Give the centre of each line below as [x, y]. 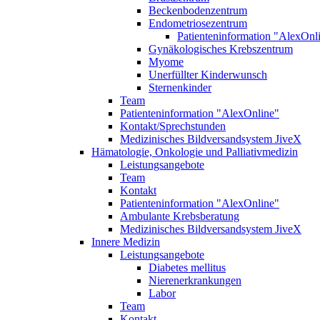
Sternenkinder [180, 87]
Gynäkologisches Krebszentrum [221, 49]
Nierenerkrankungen [195, 280]
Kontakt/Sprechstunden [173, 126]
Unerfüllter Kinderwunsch [208, 75]
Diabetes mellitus [187, 267]
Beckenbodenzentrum [198, 10]
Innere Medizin [126, 242]
